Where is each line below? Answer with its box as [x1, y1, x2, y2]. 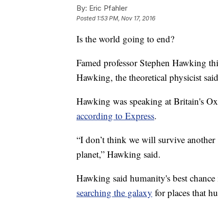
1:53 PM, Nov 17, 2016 [97, 15, 155, 22]
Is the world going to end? [76, 33, 177, 45]
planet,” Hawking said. [76, 148, 163, 161]
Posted [76, 15, 97, 22]
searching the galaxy [76, 186, 152, 199]
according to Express [76, 109, 154, 122]
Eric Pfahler [87, 3, 127, 13]
